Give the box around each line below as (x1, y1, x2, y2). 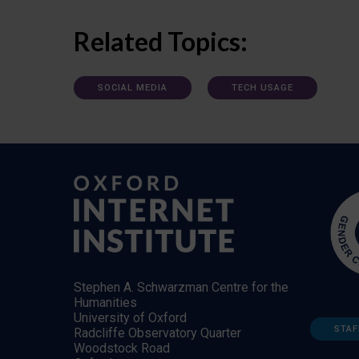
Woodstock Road (74, 340, 170, 356)
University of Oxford (74, 309, 187, 325)
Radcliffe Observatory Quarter (74, 325, 241, 341)
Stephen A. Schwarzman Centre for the (74, 279, 288, 295)
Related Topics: (74, 25, 248, 57)
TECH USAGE (232, 82, 293, 93)
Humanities (74, 294, 137, 310)
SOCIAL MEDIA (98, 82, 167, 93)
